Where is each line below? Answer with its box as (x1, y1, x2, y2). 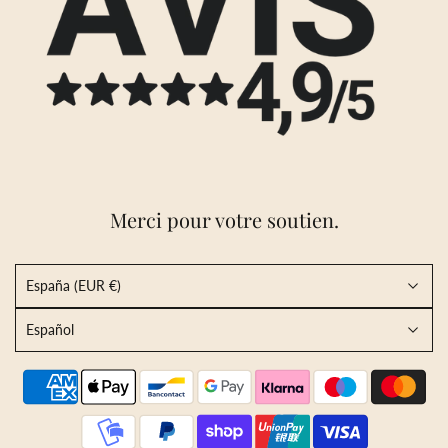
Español (26, 321, 74, 338)
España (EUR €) (26, 277, 121, 294)
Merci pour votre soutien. (109, 205, 339, 233)
